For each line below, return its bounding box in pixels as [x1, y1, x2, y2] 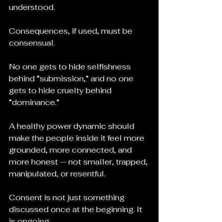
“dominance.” [9, 97, 59, 108]
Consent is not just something [9, 192, 126, 203]
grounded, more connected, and [9, 145, 134, 155]
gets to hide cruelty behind [9, 85, 113, 96]
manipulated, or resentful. [9, 168, 106, 179]
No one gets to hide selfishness [9, 61, 133, 72]
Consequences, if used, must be [9, 26, 134, 36]
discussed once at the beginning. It [9, 204, 144, 215]
